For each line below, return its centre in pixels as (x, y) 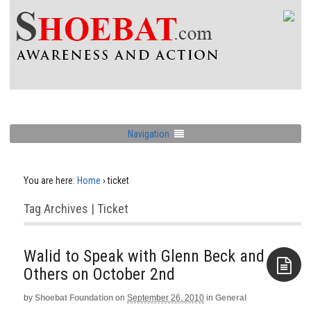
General (231, 298)
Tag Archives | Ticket (76, 209)
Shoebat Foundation (74, 298)
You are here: (49, 180)
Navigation (148, 134)
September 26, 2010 (166, 298)
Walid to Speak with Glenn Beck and (144, 256)
